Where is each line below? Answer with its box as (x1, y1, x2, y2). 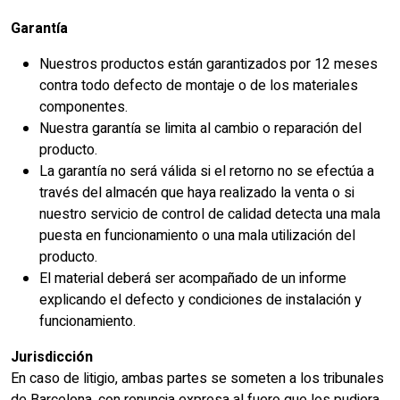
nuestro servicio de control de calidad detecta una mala (39, 204, 380, 225)
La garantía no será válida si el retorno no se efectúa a (39, 161, 374, 182)
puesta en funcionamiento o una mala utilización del (39, 225, 355, 246)
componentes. (39, 96, 128, 118)
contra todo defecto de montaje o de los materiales (39, 75, 358, 96)
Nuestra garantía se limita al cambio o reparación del (39, 118, 362, 139)
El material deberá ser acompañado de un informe (39, 268, 346, 289)
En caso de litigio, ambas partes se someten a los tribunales (11, 368, 384, 389)
